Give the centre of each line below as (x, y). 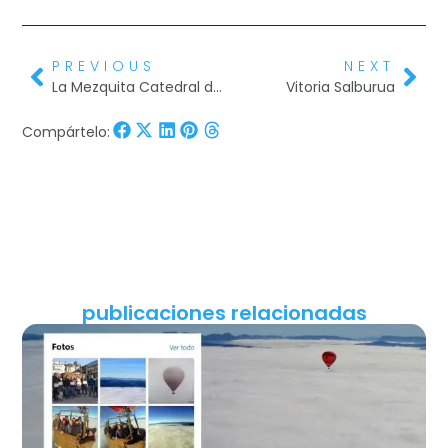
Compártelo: (66, 131)
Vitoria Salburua (340, 87)
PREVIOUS (104, 66)
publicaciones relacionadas (224, 312)
